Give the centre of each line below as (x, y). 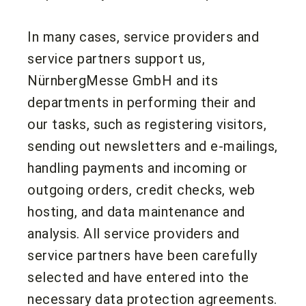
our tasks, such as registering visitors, (147, 124)
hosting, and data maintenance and (136, 211)
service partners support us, (116, 58)
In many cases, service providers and (143, 37)
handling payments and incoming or (138, 168)
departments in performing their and (142, 102)
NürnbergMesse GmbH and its (123, 80)
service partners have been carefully (142, 255)
